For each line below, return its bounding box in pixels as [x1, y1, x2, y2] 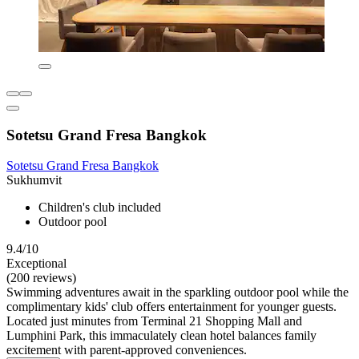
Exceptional [6, 256, 67, 271]
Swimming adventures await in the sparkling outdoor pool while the [6, 285, 349, 300]
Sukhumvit [6, 173, 62, 188]
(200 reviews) [6, 271, 76, 285]
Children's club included [38, 200, 161, 215]
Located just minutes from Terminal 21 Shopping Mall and [6, 314, 302, 329]
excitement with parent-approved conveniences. [6, 343, 247, 357]
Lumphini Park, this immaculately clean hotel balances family [6, 329, 317, 343]
